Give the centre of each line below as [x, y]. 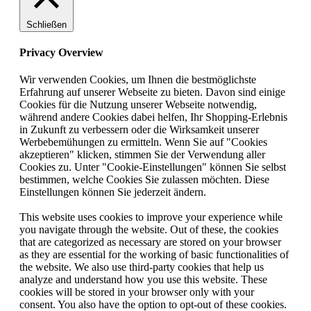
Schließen [47, 24]
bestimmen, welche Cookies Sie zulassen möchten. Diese [144, 180]
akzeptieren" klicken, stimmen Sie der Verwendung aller [142, 155]
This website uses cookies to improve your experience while [151, 217]
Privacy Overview [61, 52]
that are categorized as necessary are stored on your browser [150, 242]
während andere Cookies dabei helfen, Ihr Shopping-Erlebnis [153, 117]
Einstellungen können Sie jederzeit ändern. [113, 192]
